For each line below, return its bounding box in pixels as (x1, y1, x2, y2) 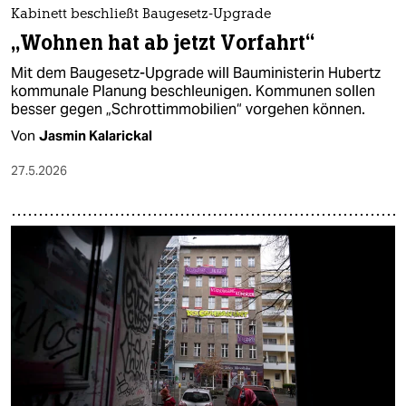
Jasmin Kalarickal (39, 126, 152, 144)
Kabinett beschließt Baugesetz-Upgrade (11, 7, 271, 22)
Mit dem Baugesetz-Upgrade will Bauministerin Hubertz (11, 63, 381, 82)
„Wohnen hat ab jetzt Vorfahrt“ (11, 29, 315, 56)
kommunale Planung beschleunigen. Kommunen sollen (11, 81, 375, 101)
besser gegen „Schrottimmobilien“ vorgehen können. (11, 99, 365, 119)
